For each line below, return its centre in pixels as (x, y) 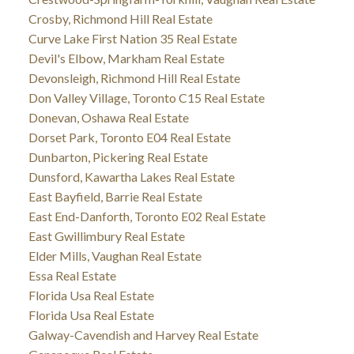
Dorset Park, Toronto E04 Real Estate (129, 137)
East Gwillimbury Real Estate (106, 236)
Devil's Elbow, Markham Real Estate (126, 58)
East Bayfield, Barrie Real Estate (115, 197)
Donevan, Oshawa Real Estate (108, 118)
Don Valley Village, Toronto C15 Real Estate (146, 98)
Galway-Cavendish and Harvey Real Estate (143, 335)
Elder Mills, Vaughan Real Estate (115, 256)
